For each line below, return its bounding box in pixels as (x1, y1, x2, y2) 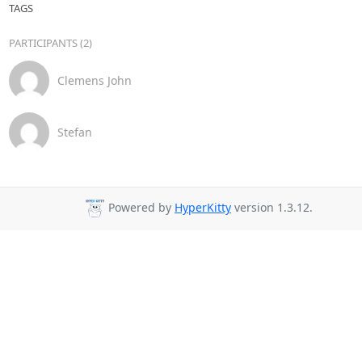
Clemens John (57, 73, 132, 88)
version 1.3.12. (231, 200, 313, 216)
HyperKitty (175, 200, 231, 216)
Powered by (105, 200, 175, 216)
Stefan (57, 124, 92, 140)
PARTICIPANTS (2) (8, 35, 92, 50)
